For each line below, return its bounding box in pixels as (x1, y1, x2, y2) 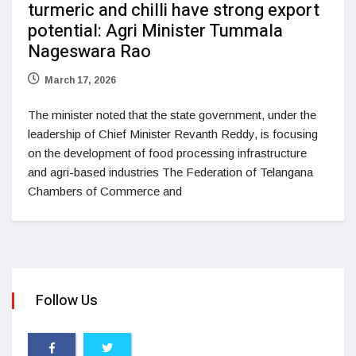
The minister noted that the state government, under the (28, 107, 316, 122)
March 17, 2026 (44, 74, 116, 86)
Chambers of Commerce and (28, 184, 182, 198)
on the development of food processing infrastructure (28, 145, 307, 160)
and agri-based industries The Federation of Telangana (28, 164, 313, 179)
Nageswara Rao (28, 38, 151, 64)
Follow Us (36, 289, 98, 311)
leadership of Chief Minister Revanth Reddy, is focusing (28, 126, 318, 141)
